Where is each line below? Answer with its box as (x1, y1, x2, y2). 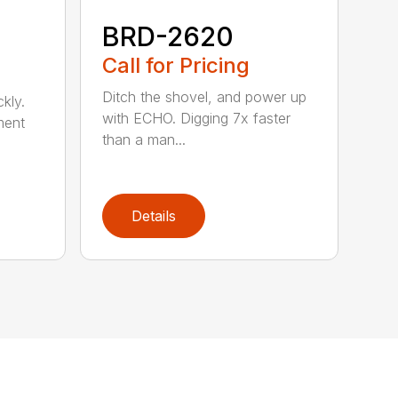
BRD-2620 (102, 20, 235, 53)
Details (131, 207, 177, 226)
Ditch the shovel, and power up (102, 88, 307, 107)
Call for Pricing (102, 52, 251, 79)
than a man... (102, 131, 187, 149)
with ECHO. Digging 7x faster (102, 109, 291, 128)
